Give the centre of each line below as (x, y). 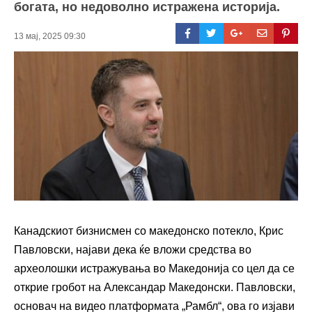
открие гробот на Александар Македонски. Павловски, (155, 287)
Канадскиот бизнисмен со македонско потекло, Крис (149, 231)
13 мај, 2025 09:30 (50, 36)
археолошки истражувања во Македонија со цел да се (154, 268)
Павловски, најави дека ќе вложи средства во (133, 249)
